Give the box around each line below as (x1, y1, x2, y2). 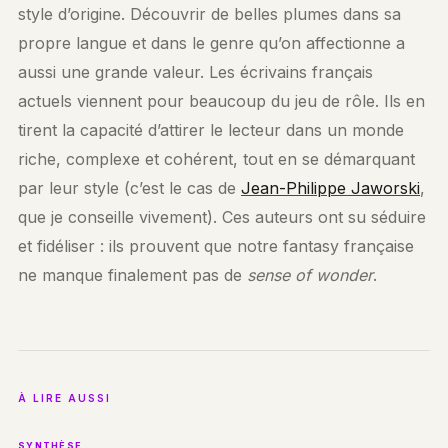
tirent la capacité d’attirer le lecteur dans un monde (18, 120, 404, 140)
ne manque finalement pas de (18, 265, 247, 285)
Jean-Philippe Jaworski (241, 178, 420, 198)
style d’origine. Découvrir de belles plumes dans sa (18, 4, 401, 24)
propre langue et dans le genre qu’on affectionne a (18, 33, 405, 53)
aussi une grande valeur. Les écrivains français (18, 62, 373, 82)
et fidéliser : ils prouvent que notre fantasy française (18, 236, 414, 256)
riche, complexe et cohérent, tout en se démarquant (18, 149, 415, 169)
